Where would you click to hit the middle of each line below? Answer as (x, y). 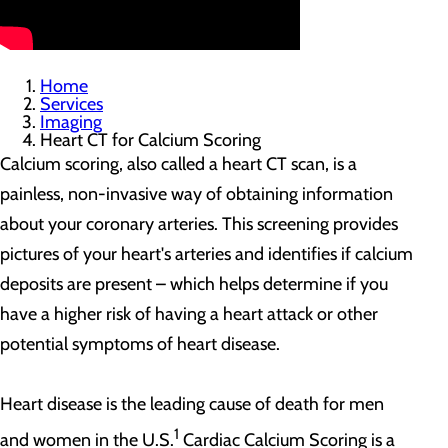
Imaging (71, 122)
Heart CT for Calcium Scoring (150, 140)
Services (71, 104)
